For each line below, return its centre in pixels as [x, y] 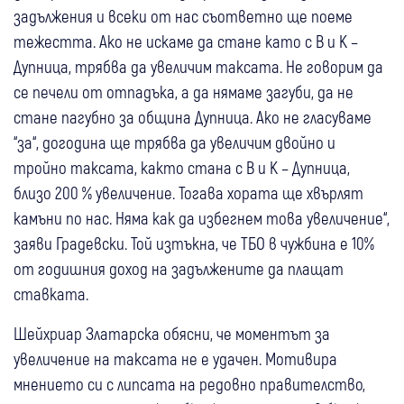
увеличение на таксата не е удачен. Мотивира [175, 359]
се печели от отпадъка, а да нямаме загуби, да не [184, 92]
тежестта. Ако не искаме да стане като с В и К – [186, 41]
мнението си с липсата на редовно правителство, [189, 384]
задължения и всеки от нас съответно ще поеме [183, 16]
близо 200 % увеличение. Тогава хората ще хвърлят [188, 193]
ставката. [51, 294]
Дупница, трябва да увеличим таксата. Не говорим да [198, 67]
